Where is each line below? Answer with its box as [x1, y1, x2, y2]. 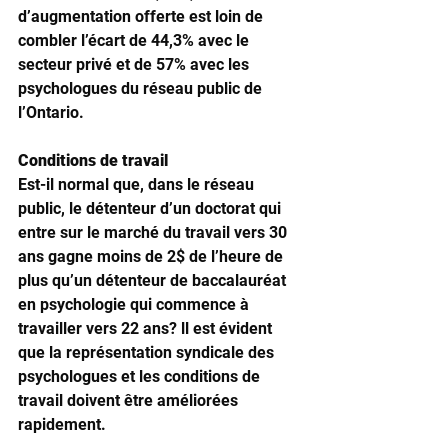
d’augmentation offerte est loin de [18, 7, 267, 26]
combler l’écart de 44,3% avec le [18, 31, 253, 50]
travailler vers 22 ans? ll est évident [18, 319, 276, 338]
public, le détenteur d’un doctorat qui [18, 199, 285, 218]
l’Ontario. [18, 103, 88, 122]
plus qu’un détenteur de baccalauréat [18, 271, 290, 290]
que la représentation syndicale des [18, 343, 278, 362]
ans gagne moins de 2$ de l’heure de [18, 247, 287, 266]
